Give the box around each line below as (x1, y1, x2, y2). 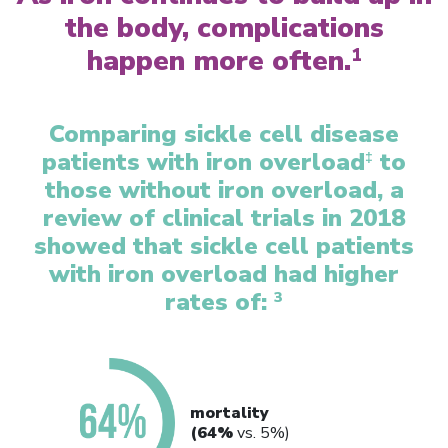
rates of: (165, 285, 274, 318)
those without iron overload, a (44, 173, 404, 206)
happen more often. (87, 41, 351, 80)
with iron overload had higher (49, 257, 399, 290)
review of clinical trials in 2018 (43, 201, 405, 234)
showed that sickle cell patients (34, 229, 414, 262)
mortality (189, 401, 269, 424)
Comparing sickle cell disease (49, 117, 399, 150)
